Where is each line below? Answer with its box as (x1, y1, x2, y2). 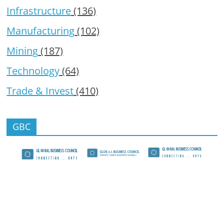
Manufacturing (6, 23, 75, 37)
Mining (6, 43, 38, 57)
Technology (6, 63, 60, 77)
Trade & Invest (6, 83, 74, 97)
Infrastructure (6, 3, 71, 17)
